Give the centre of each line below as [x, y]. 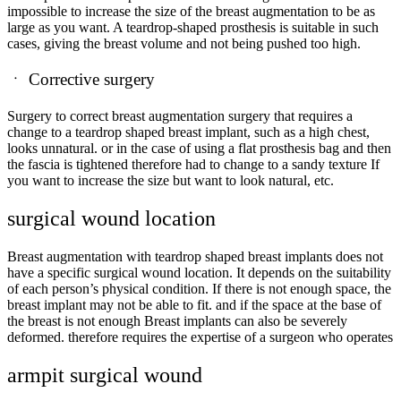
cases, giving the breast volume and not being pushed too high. [184, 43]
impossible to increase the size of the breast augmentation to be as [191, 11]
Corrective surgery [90, 80]
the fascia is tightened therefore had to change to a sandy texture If [193, 165]
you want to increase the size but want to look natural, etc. [171, 181]
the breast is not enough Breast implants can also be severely [177, 320]
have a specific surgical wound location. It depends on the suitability [199, 272]
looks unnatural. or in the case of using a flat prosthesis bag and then [199, 149]
